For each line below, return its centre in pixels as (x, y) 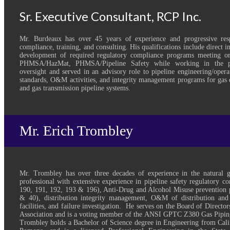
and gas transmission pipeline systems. (75, 88)
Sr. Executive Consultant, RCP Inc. (110, 16)
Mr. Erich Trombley (76, 131)
